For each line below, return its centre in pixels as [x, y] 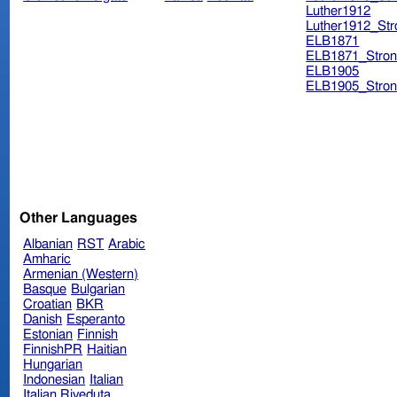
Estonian [48, 334]
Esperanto [96, 319]
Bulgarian [98, 289]
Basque [45, 289]
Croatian [48, 304]
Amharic [47, 259]
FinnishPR [53, 349]
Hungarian [53, 364]
